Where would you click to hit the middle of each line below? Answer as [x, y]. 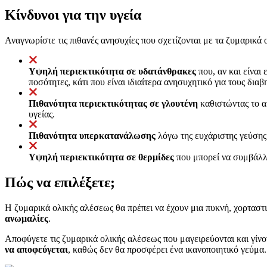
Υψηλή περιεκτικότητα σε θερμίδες [101, 157]
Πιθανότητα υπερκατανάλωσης [92, 135]
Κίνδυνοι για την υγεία [73, 15]
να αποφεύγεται [36, 249]
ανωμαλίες [27, 218]
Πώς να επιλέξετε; [60, 182]
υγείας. [42, 114]
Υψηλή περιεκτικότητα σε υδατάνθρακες [112, 71]
